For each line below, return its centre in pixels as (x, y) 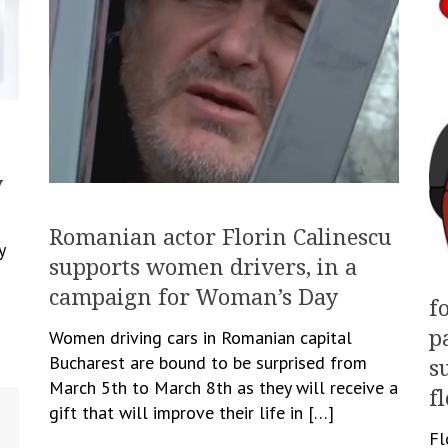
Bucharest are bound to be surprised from (208, 363)
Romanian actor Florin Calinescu (220, 238)
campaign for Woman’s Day (193, 298)
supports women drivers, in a (203, 268)
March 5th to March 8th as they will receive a (223, 388)
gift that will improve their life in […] (191, 413)
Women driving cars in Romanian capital (200, 338)
